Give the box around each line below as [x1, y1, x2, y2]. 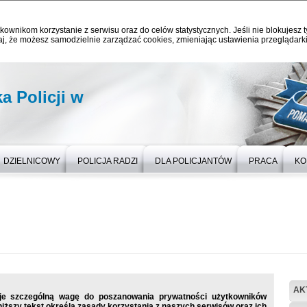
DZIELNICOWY [3, 156, 60, 166]
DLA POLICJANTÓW [155, 156, 232, 166]
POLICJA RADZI [77, 156, 138, 166]
